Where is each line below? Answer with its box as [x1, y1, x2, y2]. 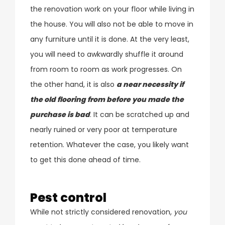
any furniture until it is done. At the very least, [30, 34, 189, 44]
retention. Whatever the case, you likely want [30, 139, 189, 150]
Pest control [30, 189, 106, 206]
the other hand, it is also [30, 79, 117, 89]
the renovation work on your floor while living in [30, 4, 194, 14]
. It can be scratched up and [90, 109, 189, 120]
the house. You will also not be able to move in [30, 19, 193, 29]
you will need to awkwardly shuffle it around [30, 49, 183, 59]
